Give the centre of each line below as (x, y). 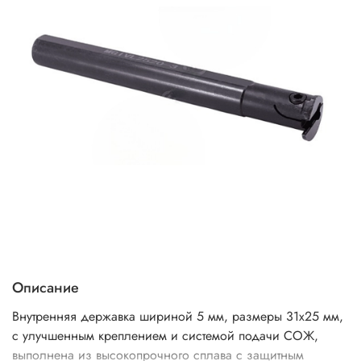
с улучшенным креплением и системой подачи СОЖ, (165, 336)
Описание (46, 288)
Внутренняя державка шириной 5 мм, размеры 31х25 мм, (178, 317)
